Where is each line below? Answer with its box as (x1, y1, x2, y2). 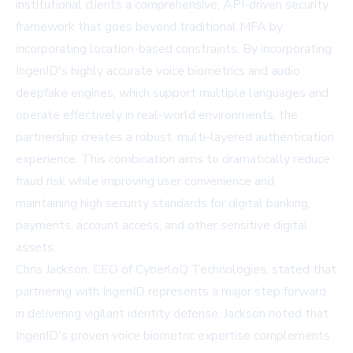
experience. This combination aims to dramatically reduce (16, 150, 330, 169)
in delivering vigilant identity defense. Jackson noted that (16, 305, 329, 323)
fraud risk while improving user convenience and (16, 173, 274, 191)
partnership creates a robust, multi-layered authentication (16, 128, 334, 147)
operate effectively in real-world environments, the (16, 106, 298, 124)
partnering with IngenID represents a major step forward (16, 283, 326, 301)
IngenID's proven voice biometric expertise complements (16, 327, 330, 345)
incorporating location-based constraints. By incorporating (16, 40, 332, 58)
